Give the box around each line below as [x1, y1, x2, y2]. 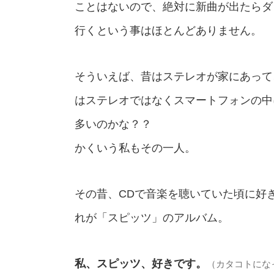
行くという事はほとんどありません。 [75, 24, 262, 37]
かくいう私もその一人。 [75, 141, 196, 154]
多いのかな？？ [75, 117, 152, 130]
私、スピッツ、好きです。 [75, 257, 207, 270]
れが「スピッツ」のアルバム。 [75, 211, 229, 224]
